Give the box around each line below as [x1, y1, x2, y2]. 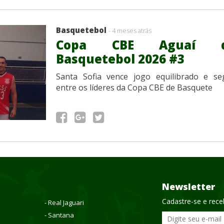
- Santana [44, 210, 74, 219]
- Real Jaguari [44, 197, 84, 207]
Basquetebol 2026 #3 [56, 50, 184, 67]
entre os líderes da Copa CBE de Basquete [56, 81, 212, 93]
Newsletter [162, 180, 215, 192]
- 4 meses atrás [108, 25, 151, 35]
